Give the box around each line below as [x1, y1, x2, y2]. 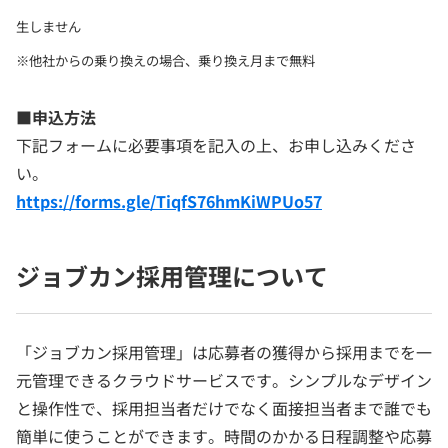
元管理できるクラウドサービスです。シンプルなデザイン [16, 367, 432, 392]
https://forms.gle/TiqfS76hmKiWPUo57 [16, 188, 322, 213]
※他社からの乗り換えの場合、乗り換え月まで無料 [16, 50, 315, 70]
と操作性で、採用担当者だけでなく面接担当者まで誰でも [16, 395, 432, 420]
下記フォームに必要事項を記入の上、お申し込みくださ [16, 132, 416, 157]
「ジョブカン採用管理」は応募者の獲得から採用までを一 [16, 339, 432, 364]
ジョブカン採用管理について [16, 257, 328, 293]
